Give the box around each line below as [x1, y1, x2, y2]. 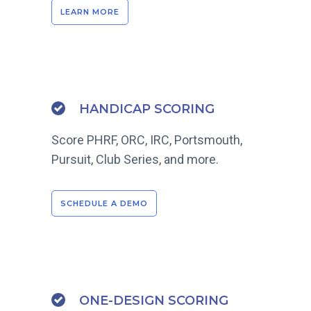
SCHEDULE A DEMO [60, 199, 148, 209]
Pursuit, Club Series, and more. [51, 152, 219, 167]
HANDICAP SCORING [79, 101, 215, 117]
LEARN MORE [60, 7, 119, 17]
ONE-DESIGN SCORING [79, 293, 228, 309]
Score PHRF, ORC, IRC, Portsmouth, [51, 133, 242, 148]
